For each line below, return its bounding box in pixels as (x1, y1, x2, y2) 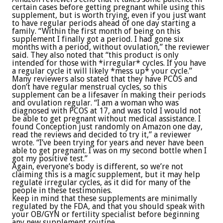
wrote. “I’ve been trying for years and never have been (12, 138, 204, 148)
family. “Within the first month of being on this (12, 26, 180, 36)
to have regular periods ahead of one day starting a (12, 18, 196, 28)
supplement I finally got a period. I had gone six (12, 34, 184, 44)
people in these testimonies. (12, 186, 112, 196)
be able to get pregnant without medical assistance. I (12, 114, 201, 124)
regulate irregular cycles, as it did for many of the (12, 178, 191, 188)
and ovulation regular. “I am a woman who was (12, 98, 179, 108)
